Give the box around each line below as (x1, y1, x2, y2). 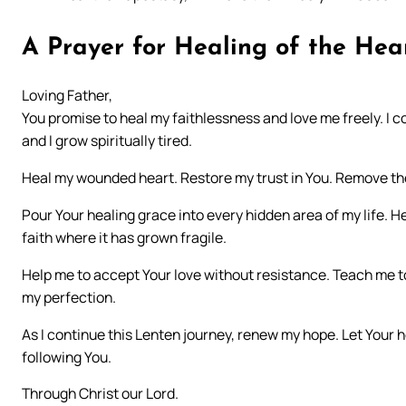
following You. (22, 346, 111, 367)
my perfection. (22, 286, 116, 307)
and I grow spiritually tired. (22, 130, 192, 150)
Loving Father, (22, 84, 112, 105)
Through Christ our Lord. (22, 383, 179, 404)
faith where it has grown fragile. (22, 227, 227, 247)
